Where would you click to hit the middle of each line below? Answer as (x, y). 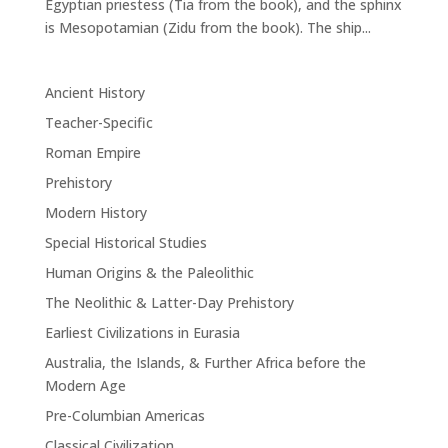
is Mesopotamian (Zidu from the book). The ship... (207, 28)
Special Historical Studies (125, 243)
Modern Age (85, 386)
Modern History (95, 213)
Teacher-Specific (98, 123)
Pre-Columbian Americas (124, 416)
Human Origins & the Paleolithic (149, 273)
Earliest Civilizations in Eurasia (142, 333)
